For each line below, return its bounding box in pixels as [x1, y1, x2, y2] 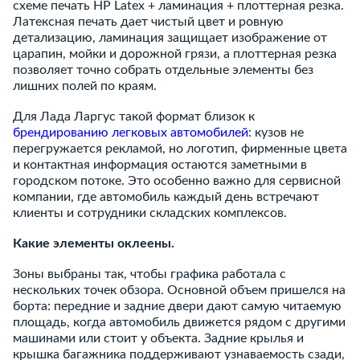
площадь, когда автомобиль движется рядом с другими [13, 316, 346, 329]
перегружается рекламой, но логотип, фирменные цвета [13, 142, 347, 155]
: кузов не [248, 126, 304, 139]
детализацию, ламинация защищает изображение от [13, 31, 327, 44]
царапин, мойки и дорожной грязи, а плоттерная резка [13, 47, 337, 60]
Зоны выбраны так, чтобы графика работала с [13, 268, 286, 280]
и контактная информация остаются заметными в [13, 158, 307, 171]
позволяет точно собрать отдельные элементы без [13, 63, 313, 76]
